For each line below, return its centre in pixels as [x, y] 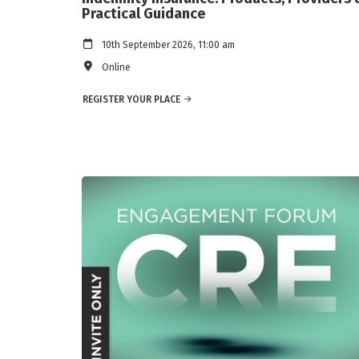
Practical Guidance [143, 14]
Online [116, 68]
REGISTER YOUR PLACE [131, 100]
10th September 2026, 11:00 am [168, 45]
